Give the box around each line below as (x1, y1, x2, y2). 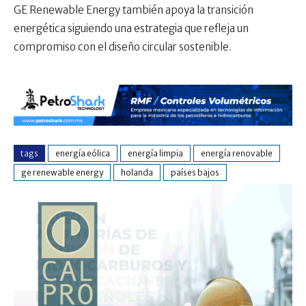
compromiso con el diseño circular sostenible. (14, 40, 232, 54)
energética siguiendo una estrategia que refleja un (14, 22, 249, 36)
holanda (121, 167, 153, 178)
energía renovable (201, 148, 273, 158)
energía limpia (128, 148, 183, 158)
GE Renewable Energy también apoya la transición (14, 3, 253, 17)
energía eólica (55, 148, 110, 158)
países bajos (171, 167, 219, 178)
